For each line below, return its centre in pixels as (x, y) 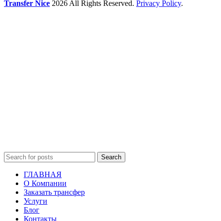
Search (111, 157)
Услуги (36, 201)
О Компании (45, 184)
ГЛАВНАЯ (43, 175)
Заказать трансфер (54, 192)
